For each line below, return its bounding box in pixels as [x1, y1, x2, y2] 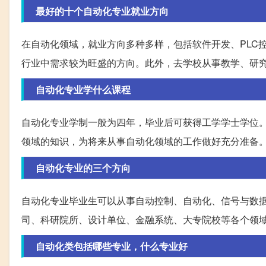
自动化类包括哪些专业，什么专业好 [36, 239, 188, 254]
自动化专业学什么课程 [36, 83, 131, 97]
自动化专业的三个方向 [36, 161, 131, 175]
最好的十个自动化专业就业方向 [36, 4, 169, 18]
